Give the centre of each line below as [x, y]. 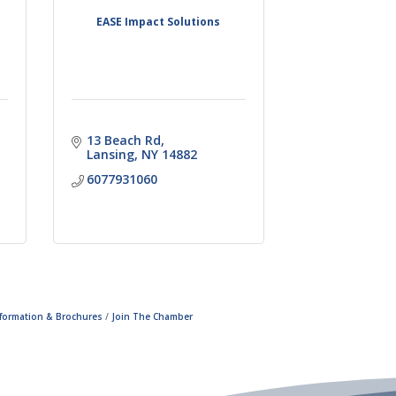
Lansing [111, 154]
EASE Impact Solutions [159, 21]
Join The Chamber [152, 316]
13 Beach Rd [124, 140]
